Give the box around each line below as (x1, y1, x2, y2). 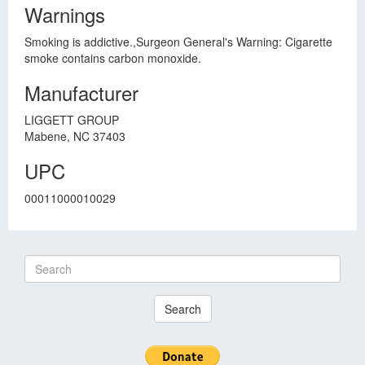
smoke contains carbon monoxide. (24, 50, 201, 66)
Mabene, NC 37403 (24, 128, 125, 144)
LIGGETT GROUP (24, 112, 119, 128)
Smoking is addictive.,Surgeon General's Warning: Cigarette (24, 33, 332, 50)
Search (164, 301, 201, 317)
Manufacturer (24, 78, 139, 107)
